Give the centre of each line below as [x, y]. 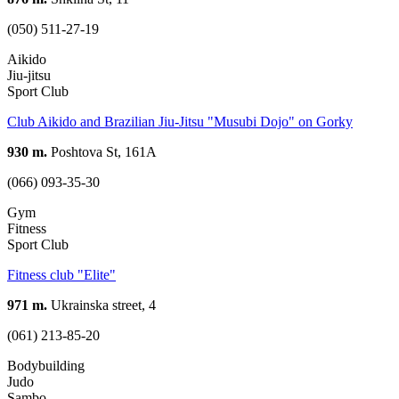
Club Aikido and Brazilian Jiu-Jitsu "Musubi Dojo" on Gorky [180, 121]
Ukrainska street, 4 [102, 305]
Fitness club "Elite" [61, 274]
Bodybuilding [46, 365]
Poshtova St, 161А [102, 151]
